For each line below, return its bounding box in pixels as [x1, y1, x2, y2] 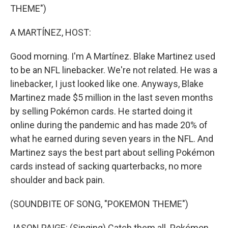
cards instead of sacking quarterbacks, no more [10, 161, 202, 172]
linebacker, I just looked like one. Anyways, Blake [10, 78, 204, 89]
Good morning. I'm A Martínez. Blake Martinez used [10, 51, 215, 62]
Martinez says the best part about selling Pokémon [10, 147, 215, 158]
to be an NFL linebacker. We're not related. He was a [10, 65, 217, 75]
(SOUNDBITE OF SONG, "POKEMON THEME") [10, 198, 188, 209]
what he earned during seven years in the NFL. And [10, 133, 213, 144]
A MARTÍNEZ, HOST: [10, 27, 91, 38]
